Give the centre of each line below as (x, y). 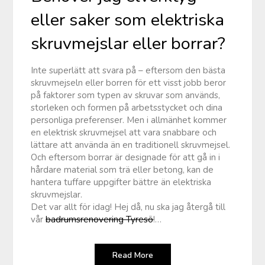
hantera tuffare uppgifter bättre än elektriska (121, 182)
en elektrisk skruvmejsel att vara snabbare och (124, 132)
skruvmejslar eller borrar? (128, 43)
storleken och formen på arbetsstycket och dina (127, 107)
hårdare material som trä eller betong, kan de (122, 169)
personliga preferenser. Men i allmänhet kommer (129, 120)
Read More (132, 255)
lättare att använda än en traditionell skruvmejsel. (131, 145)
